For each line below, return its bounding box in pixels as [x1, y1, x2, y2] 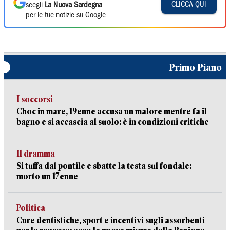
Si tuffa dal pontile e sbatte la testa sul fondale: [16, 161, 191, 171]
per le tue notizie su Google [26, 12, 106, 19]
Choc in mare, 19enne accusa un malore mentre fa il [16, 107, 207, 117]
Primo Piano [169, 62, 222, 73]
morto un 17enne [16, 171, 78, 181]
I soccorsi [16, 94, 53, 104]
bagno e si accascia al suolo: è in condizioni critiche [16, 117, 209, 127]
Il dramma [16, 149, 55, 159]
